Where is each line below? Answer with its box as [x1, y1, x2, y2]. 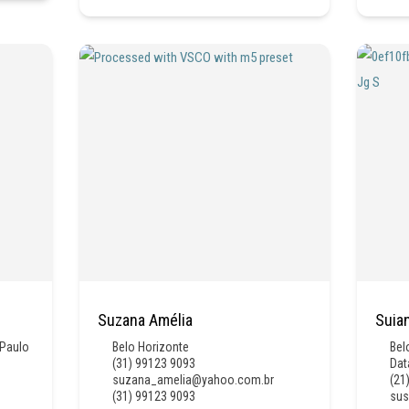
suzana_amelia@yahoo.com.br [111, 372, 274, 387]
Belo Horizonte [111, 339, 189, 354]
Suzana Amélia [97, 309, 193, 330]
